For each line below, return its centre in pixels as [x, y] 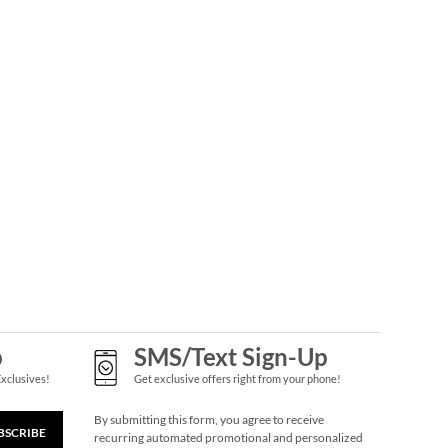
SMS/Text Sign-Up [230, 356]
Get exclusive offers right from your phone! [237, 378]
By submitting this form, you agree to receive [208, 419]
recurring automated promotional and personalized [228, 437]
